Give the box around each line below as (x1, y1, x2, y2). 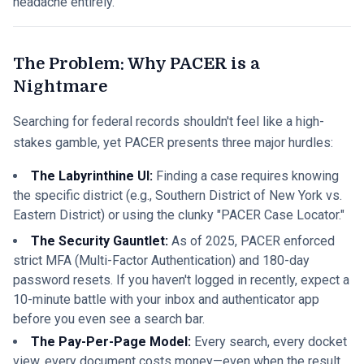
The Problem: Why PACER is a (13, 54, 260, 73)
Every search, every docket (191, 334, 347, 349)
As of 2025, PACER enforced (168, 233, 335, 249)
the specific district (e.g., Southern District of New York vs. (13, 188, 342, 203)
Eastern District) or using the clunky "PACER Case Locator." (13, 207, 344, 223)
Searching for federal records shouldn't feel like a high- (13, 114, 324, 129)
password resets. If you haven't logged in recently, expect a (13, 272, 349, 288)
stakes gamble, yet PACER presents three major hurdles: (13, 135, 333, 150)
